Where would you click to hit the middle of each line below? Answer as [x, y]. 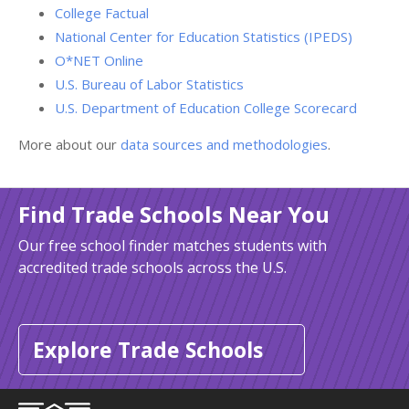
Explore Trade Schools [148, 349]
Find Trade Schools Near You [174, 214]
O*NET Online [99, 60]
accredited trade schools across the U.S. [152, 267]
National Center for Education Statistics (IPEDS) [204, 36]
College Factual [102, 12]
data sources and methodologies [224, 144]
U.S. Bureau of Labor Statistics [149, 84]
